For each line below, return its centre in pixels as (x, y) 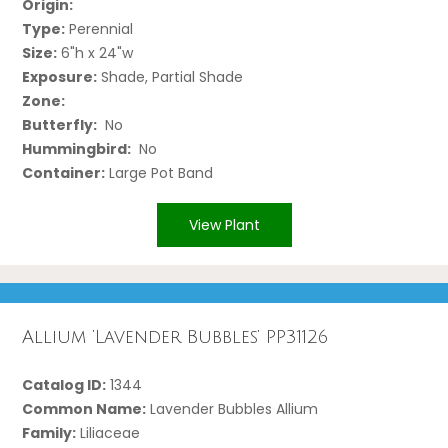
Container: (64, 172)
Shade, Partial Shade (170, 76)
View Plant (224, 224)
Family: (49, 432)
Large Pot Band (159, 172)
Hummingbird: (77, 148)
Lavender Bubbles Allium (232, 408)
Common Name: (84, 408)
